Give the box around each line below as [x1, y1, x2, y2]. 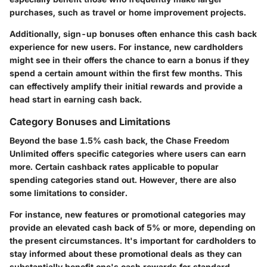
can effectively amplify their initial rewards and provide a [10, 80, 243, 91]
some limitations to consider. [10, 187, 128, 198]
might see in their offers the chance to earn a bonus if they [10, 54, 249, 65]
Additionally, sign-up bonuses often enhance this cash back [10, 28, 257, 39]
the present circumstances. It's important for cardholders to [10, 235, 256, 246]
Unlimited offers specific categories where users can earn [10, 148, 246, 159]
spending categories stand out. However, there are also [10, 174, 236, 185]
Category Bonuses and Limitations [10, 115, 170, 128]
